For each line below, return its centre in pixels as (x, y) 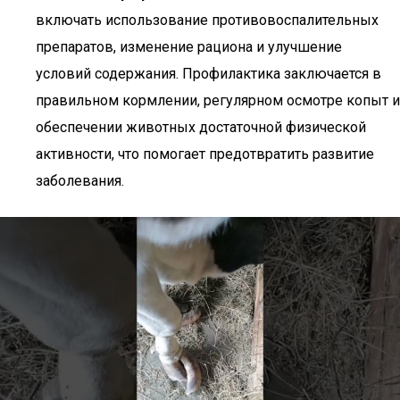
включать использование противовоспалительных (207, 20)
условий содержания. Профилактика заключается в (208, 74)
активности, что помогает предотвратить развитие (205, 154)
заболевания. (80, 181)
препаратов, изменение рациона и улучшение (189, 47)
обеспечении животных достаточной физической (201, 127)
